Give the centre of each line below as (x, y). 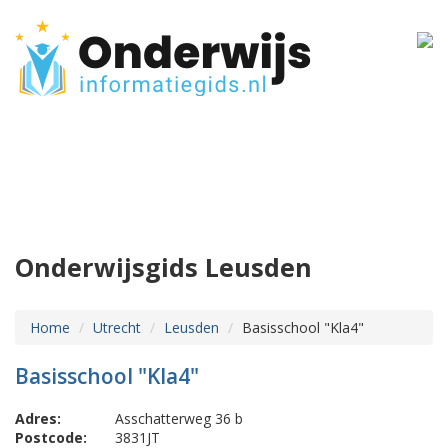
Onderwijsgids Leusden (163, 267)
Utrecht (117, 328)
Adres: (38, 419)
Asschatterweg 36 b (179, 419)
